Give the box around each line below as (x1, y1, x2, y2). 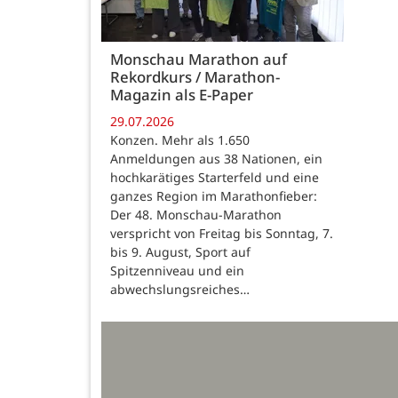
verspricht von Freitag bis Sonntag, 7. (110, 224, 333, 242)
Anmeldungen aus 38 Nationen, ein (110, 149, 322, 167)
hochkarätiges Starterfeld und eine (110, 168, 319, 186)
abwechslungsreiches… (110, 280, 250, 298)
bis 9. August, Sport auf (110, 243, 251, 260)
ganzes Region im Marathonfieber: (110, 187, 317, 204)
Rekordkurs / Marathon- (110, 67, 280, 88)
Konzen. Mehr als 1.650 (110, 131, 250, 148)
